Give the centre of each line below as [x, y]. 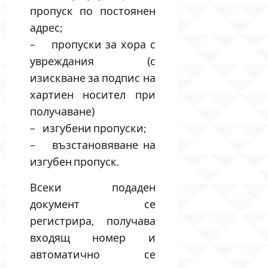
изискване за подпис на [93, 77]
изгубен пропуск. [74, 161]
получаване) [63, 111]
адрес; [46, 27]
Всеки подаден [93, 187]
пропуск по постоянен [93, 10]
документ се [93, 204]
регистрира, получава [93, 220]
